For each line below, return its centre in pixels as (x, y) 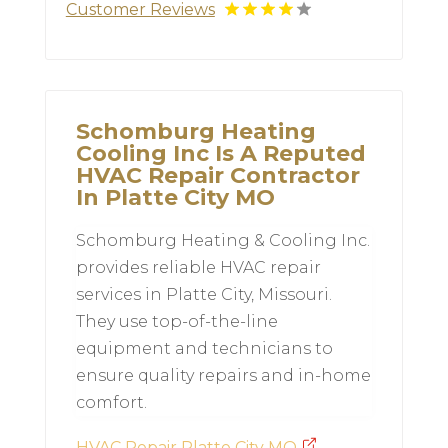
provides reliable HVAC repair (198, 268)
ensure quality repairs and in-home (223, 376)
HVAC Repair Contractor (217, 176)
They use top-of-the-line (176, 322)
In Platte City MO (175, 198)
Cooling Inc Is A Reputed (220, 154)
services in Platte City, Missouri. (203, 295)
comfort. (111, 403)
